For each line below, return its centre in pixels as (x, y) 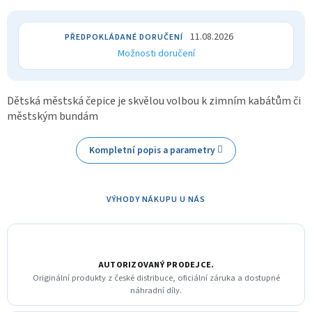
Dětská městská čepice (61, 101)
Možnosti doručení (156, 53)
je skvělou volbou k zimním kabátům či (209, 101)
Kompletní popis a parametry (152, 150)
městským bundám (53, 116)
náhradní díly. (156, 290)
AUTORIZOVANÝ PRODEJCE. (156, 264)
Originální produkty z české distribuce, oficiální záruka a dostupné (156, 278)
